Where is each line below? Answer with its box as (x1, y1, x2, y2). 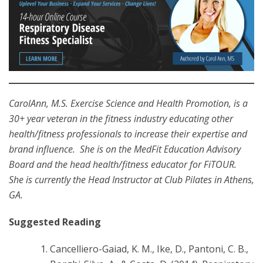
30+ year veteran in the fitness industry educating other (9, 112, 233, 125)
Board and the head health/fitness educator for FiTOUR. (9, 157, 239, 171)
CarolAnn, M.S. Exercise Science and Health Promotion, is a (9, 96, 248, 110)
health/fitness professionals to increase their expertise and (9, 127, 247, 140)
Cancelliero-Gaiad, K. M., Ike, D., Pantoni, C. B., (50, 242, 248, 255)
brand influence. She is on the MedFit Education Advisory (9, 142, 241, 156)
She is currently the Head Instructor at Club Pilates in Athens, (9, 173, 254, 186)
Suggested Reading (9, 215, 101, 228)
